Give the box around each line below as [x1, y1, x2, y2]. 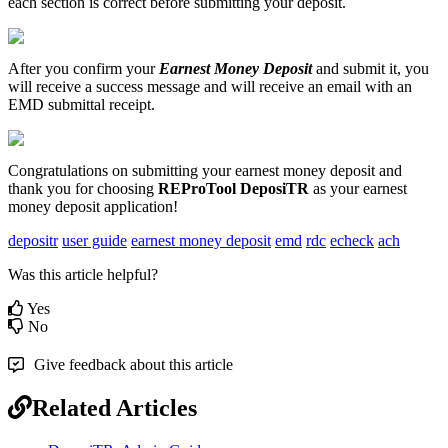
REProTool [158, 179, 236, 197]
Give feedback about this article [34, 355, 233, 373]
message [147, 77, 200, 95]
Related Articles [32, 394, 197, 421]
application [104, 197, 173, 215]
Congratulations [8, 161, 108, 179]
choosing [97, 179, 154, 197]
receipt [109, 95, 151, 113]
